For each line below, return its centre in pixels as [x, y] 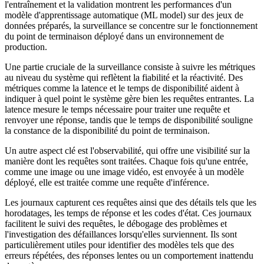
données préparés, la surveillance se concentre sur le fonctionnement [131, 25]
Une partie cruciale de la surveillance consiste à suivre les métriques [130, 67]
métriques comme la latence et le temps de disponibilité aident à [122, 88]
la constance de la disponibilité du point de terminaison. [107, 130]
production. [26, 47]
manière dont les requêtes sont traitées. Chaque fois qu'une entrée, [126, 161]
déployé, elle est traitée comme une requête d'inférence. [107, 182]
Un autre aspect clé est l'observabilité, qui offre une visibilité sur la [127, 150]
